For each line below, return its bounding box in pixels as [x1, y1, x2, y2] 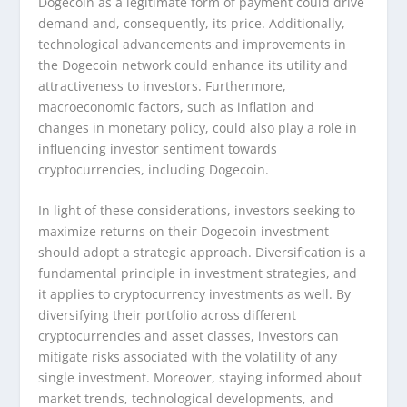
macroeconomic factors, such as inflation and [38, 97, 315, 115]
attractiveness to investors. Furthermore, [38, 76, 287, 94]
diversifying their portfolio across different [38, 306, 297, 324]
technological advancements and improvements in [38, 35, 347, 53]
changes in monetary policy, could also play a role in [38, 118, 358, 136]
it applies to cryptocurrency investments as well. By [38, 285, 352, 303]
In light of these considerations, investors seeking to [38, 202, 356, 220]
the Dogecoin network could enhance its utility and [38, 55, 349, 74]
